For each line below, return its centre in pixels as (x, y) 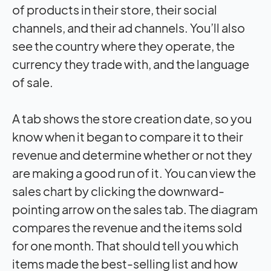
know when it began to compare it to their (128, 137)
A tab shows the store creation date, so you (132, 119)
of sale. (33, 82)
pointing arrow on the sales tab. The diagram (135, 209)
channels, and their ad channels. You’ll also (129, 28)
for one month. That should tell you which (125, 246)
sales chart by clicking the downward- (118, 191)
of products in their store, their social (115, 10)
